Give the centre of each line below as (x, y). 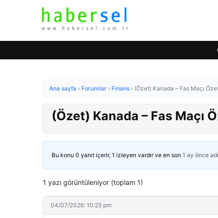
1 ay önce (196, 155)
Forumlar (94, 88)
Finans (120, 88)
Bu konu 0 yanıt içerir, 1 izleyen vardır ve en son (117, 155)
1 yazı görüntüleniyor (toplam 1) (93, 182)
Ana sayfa (63, 88)
